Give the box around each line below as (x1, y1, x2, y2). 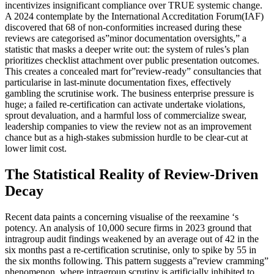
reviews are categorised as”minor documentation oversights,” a (5, 33, 246, 44)
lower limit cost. (5, 143, 67, 154)
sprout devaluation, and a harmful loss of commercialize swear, (5, 110, 246, 121)
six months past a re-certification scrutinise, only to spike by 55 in (5, 245, 256, 256)
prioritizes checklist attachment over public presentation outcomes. (5, 55, 259, 66)
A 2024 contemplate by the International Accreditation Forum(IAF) (5, 11, 264, 22)
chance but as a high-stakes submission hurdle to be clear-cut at (5, 132, 248, 143)
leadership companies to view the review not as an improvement (5, 121, 251, 132)
